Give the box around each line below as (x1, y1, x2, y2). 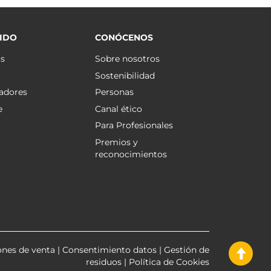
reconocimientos (94, 148, 167, 160)
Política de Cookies (129, 256, 209, 267)
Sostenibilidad (94, 70, 155, 81)
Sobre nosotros (94, 53, 160, 64)
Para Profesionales (94, 120, 173, 131)
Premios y (94, 136, 138, 148)
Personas (94, 87, 134, 97)
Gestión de (164, 244, 209, 255)
